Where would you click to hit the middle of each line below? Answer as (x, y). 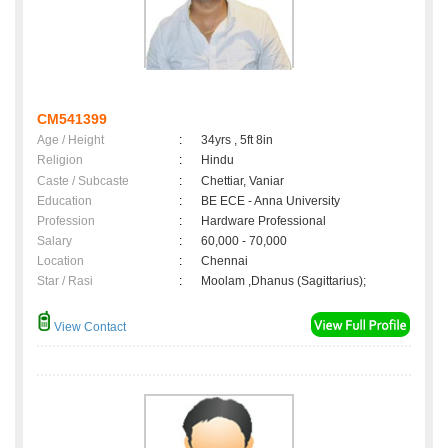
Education (64, 201)
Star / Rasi (65, 281)
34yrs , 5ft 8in (237, 140)
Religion (60, 160)
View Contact (88, 327)
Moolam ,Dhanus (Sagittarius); (283, 281)
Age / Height (70, 140)
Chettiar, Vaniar (242, 181)
